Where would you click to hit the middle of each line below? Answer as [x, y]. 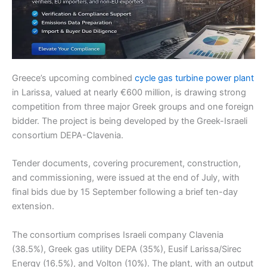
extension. [33, 207]
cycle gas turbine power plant [193, 78]
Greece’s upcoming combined [72, 78]
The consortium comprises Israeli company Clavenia [118, 235]
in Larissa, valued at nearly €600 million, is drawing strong [129, 92]
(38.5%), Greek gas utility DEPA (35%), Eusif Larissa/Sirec [127, 249]
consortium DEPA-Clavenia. [68, 135]
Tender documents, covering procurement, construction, [126, 164]
